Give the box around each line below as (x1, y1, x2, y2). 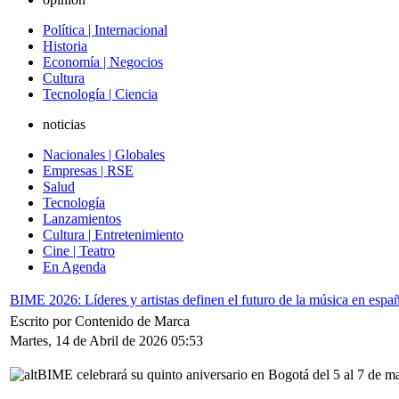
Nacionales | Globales (43, 146, 165, 162)
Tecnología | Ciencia (43, 85, 158, 102)
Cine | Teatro (43, 242, 115, 258)
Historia (43, 37, 87, 53)
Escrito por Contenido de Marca (10, 313, 193, 329)
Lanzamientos (43, 210, 121, 226)
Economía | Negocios (43, 53, 163, 69)
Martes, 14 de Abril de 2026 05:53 (10, 332, 203, 348)
